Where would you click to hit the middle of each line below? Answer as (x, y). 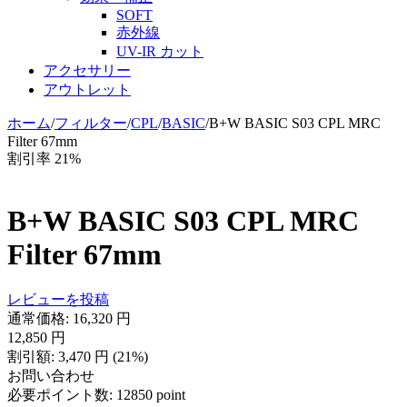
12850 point (151, 395)
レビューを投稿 (58, 300)
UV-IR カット (160, 51)
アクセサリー (87, 70)
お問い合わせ (51, 376)
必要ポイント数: (60, 395)
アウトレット (87, 89)
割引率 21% (44, 158)
